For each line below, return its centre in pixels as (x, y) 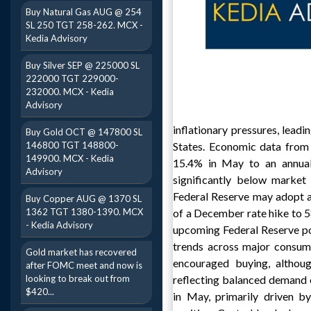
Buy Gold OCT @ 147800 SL (84, 132)
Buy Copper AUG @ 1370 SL (84, 199)
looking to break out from (78, 278)
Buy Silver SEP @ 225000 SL (83, 65)
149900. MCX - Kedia (70, 158)
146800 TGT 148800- (72, 145)
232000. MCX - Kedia (70, 92)
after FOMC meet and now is (84, 265)
